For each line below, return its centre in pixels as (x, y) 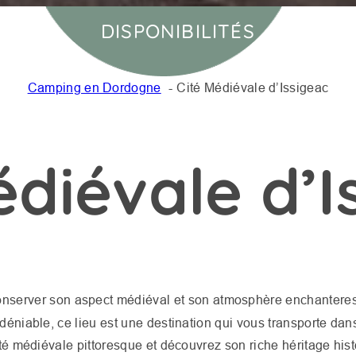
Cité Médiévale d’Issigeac (253, 87)
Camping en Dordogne (94, 87)
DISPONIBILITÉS (178, 31)
